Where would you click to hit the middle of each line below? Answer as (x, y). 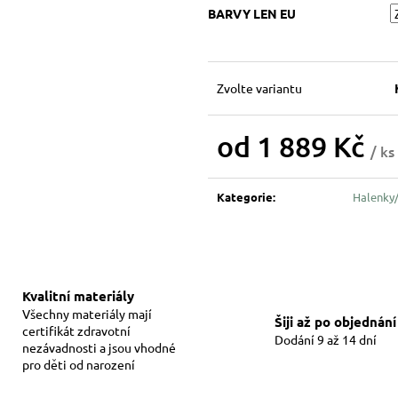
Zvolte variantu (259, 88)
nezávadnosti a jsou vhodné (99, 348)
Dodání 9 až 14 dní (326, 339)
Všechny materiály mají (87, 314)
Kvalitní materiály (78, 296)
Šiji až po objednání (335, 321)
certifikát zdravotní (76, 331)
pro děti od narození (78, 365)
